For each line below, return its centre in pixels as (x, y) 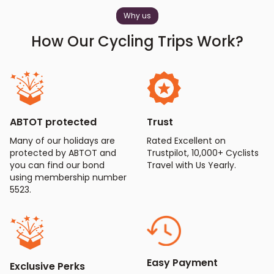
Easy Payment (182, 262)
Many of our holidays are (62, 141)
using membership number (68, 177)
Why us (137, 16)
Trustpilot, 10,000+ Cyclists (203, 153)
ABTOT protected (53, 122)
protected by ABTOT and (63, 153)
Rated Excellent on (186, 141)
